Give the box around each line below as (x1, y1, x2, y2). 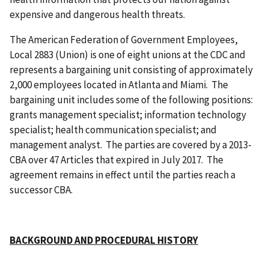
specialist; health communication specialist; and (10, 122, 217, 136)
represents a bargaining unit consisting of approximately (10, 62, 253, 76)
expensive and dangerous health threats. (10, 7, 185, 21)
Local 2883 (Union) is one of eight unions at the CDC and (10, 47, 246, 61)
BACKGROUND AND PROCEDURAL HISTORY (10, 233, 198, 247)
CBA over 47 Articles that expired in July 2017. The (10, 153, 223, 166)
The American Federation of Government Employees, (10, 32, 238, 46)
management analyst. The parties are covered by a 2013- (10, 138, 252, 151)
